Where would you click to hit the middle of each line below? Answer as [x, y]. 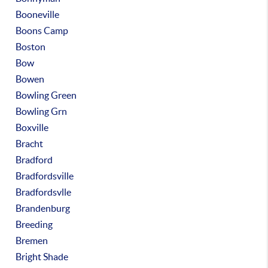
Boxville [32, 127]
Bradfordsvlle [44, 192]
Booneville [38, 14]
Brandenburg [43, 208]
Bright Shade [42, 257]
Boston [31, 47]
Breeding [34, 224]
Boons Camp [42, 31]
